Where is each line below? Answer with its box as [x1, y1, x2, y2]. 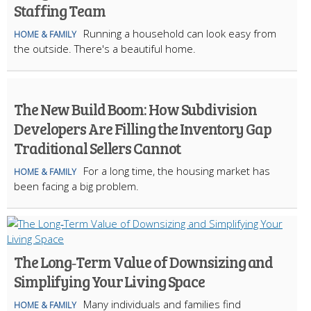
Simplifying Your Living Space [14, 270, 205, 292]
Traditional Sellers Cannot [14, 137, 181, 158]
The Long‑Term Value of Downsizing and [14, 251, 274, 272]
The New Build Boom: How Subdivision [14, 98, 257, 119]
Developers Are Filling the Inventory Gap [14, 117, 271, 139]
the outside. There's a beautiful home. [14, 41, 196, 56]
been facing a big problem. [14, 178, 139, 193]
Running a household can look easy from [83, 26, 276, 40]
